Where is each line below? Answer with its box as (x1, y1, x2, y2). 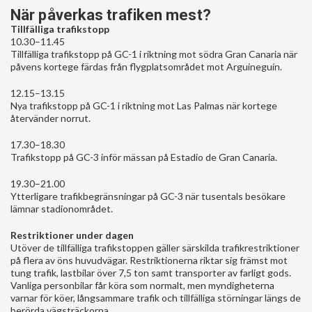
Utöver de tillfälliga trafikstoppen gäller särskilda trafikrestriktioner (10, 241, 299, 253)
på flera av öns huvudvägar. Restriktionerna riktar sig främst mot (10, 253, 288, 266)
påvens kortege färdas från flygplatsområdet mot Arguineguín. (10, 60, 282, 72)
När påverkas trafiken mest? (10, 6, 211, 24)
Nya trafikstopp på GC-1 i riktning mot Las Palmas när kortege (10, 99, 277, 111)
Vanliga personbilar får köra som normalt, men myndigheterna (10, 279, 274, 291)
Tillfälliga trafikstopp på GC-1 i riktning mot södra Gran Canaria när (10, 47, 297, 60)
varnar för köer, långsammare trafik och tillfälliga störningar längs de (10, 291, 301, 304)
